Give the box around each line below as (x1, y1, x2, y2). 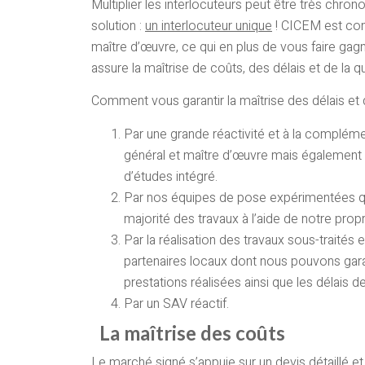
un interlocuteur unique (145, 16, 272, 36)
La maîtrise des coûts (99, 320, 285, 345)
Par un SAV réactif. (124, 293, 229, 314)
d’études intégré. (124, 166, 218, 187)
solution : (91, 16, 145, 36)
